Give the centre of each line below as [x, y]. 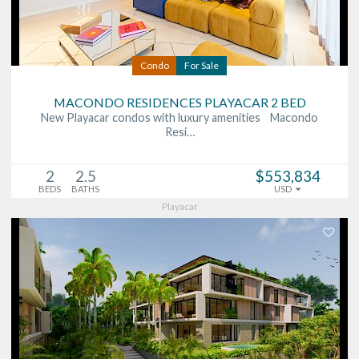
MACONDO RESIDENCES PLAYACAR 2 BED [179, 102]
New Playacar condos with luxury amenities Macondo [179, 117]
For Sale [202, 65]
